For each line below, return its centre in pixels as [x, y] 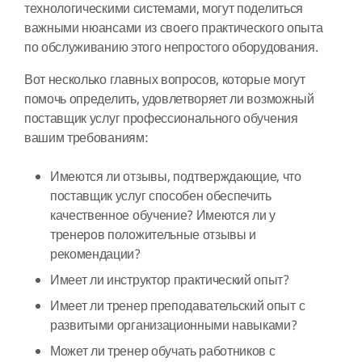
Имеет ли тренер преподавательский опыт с [178, 306]
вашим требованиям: [88, 138]
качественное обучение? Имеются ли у [163, 216]
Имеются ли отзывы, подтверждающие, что [176, 177]
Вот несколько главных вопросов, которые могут [165, 80]
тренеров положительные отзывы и [154, 235]
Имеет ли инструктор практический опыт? [170, 280]
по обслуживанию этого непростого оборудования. [171, 48]
